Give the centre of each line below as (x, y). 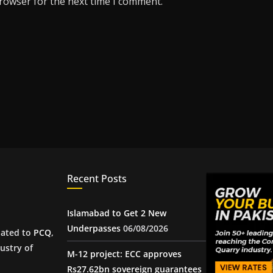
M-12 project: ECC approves (124, 254)
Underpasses (94, 228)
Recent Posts (97, 179)
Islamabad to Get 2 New (117, 213)
